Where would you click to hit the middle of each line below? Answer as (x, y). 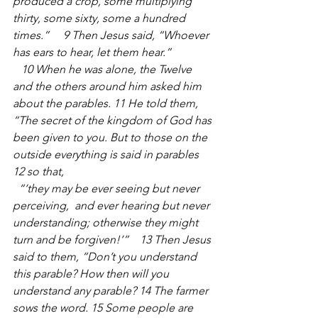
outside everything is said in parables (107, 154)
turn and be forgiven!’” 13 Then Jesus (113, 240)
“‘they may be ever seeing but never (108, 188)
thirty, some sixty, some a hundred (100, 18)
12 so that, (38, 171)
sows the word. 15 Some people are (104, 308)
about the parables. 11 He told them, (107, 103)
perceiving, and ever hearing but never (113, 205)
